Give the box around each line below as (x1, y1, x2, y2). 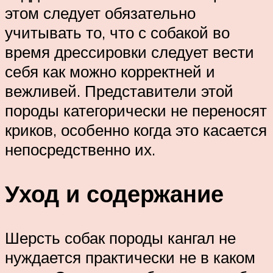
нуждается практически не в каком (5, 247, 255, 267)
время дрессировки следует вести (5, 41, 254, 62)
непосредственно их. (5, 139, 155, 159)
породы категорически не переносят (5, 100, 267, 120)
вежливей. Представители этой (5, 80, 233, 101)
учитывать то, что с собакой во (5, 22, 230, 42)
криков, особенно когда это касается (5, 119, 267, 140)
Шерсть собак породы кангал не (5, 227, 236, 247)
